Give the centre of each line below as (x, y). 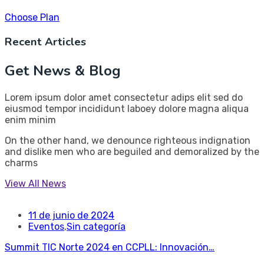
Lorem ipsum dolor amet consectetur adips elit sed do (124, 97)
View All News (35, 183)
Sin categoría (96, 226)
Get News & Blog (63, 70)
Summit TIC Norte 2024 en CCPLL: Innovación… (110, 247)
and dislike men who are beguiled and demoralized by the (132, 151)
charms (21, 163)
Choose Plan (32, 17)
